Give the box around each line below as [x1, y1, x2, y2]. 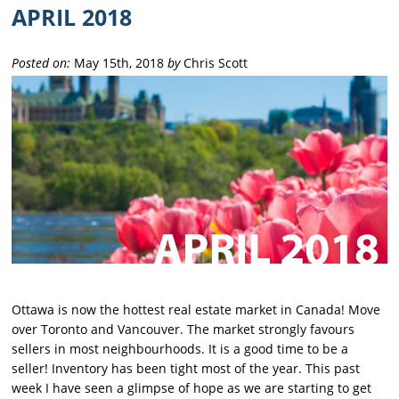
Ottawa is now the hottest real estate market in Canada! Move [12, 300, 381, 318]
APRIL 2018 [12, 2, 133, 33]
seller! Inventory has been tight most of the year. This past [12, 359, 361, 377]
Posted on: [12, 54, 71, 72]
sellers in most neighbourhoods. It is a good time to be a [12, 339, 349, 357]
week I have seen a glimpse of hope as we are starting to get [12, 379, 372, 396]
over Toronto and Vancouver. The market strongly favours [12, 320, 355, 338]
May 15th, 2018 [70, 54, 168, 72]
